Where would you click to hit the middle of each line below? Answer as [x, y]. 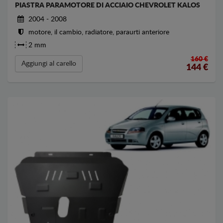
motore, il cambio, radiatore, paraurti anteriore [98, 32]
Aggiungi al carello [49, 64]
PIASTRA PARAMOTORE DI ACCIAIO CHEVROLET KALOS [108, 5]
